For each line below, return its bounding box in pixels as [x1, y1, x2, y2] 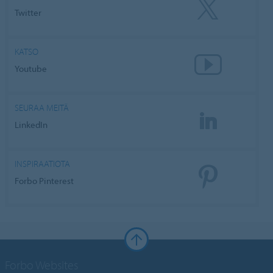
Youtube [15, 62, 48, 74]
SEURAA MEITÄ [15, 102, 69, 114]
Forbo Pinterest [15, 174, 74, 186]
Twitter [15, 6, 42, 18]
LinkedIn [15, 118, 48, 130]
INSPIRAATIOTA [15, 158, 71, 170]
